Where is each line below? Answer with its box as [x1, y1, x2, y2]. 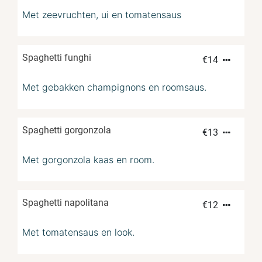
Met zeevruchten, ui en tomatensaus [22, 8, 181, 20]
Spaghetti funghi [22, 51, 91, 63]
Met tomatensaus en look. [22, 226, 135, 238]
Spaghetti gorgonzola [22, 124, 111, 136]
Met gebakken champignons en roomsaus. [22, 81, 206, 93]
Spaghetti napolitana [22, 196, 109, 208]
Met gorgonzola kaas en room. [22, 153, 154, 166]
